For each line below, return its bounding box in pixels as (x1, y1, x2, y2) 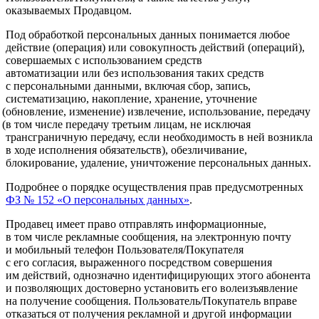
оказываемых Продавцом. (6, 4, 132, 16)
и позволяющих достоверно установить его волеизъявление (6, 281, 298, 294)
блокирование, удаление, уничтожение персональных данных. (6, 156, 311, 169)
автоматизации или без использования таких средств (6, 66, 264, 79)
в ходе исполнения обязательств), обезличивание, (6, 143, 247, 156)
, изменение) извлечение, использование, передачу (63, 105, 311, 117)
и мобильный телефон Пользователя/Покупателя (6, 243, 244, 256)
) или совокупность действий (102, 41, 245, 53)
